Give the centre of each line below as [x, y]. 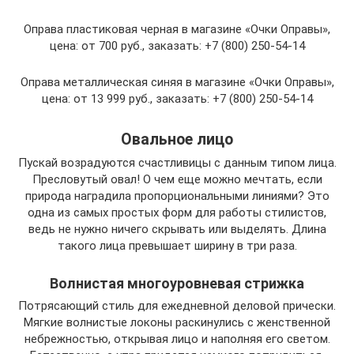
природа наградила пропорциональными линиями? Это [177, 196]
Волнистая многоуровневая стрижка [177, 284]
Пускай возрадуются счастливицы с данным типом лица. [177, 163]
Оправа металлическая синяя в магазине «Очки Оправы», [177, 83]
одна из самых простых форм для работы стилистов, [177, 213]
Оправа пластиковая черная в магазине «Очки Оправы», [177, 30]
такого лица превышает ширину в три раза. [177, 246]
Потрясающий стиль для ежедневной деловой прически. [177, 306]
